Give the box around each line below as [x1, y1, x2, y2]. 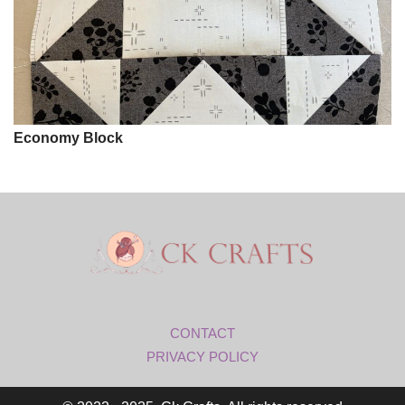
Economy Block [14, 130, 123, 146]
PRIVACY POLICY [146, 349, 259, 365]
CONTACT [170, 325, 235, 342]
